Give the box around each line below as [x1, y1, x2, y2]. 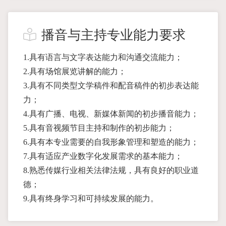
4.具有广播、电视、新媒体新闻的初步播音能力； [23, 109, 199, 118]
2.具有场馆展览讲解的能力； [23, 67, 126, 76]
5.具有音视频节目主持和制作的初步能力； [23, 124, 175, 132]
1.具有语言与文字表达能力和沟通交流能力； [23, 53, 183, 62]
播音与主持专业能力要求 [41, 28, 186, 42]
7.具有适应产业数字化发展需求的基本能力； [23, 152, 183, 160]
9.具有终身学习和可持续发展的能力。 [23, 194, 158, 203]
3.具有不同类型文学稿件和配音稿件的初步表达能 [23, 81, 199, 90]
